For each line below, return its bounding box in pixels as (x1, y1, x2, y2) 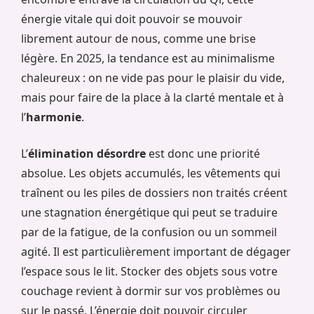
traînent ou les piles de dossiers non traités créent (21, 184, 287, 200)
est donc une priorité (146, 145, 260, 161)
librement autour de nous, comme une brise (21, 30, 256, 46)
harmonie (26, 109, 81, 125)
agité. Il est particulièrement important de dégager (21, 243, 291, 259)
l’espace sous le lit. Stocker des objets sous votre (21, 263, 278, 279)
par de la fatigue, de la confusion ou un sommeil (21, 224, 277, 240)
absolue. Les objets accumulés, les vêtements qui (21, 165, 280, 181)
